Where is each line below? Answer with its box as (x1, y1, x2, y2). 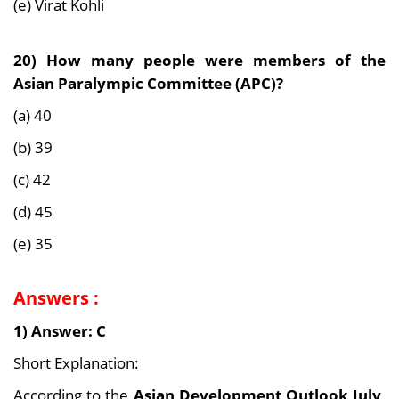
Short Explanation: (13, 352, 139, 374)
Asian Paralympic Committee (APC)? (13, 72, 283, 94)
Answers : (13, 286, 99, 311)
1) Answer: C (13, 320, 106, 342)
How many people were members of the (46, 49, 386, 71)
